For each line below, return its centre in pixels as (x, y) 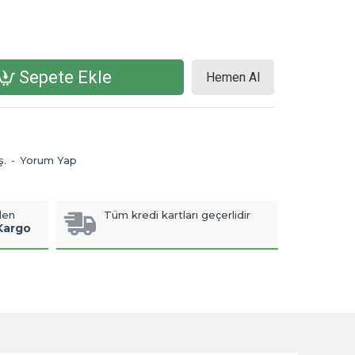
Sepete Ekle (65, 77)
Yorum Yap (48, 160)
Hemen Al (233, 77)
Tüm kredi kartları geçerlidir (177, 215)
